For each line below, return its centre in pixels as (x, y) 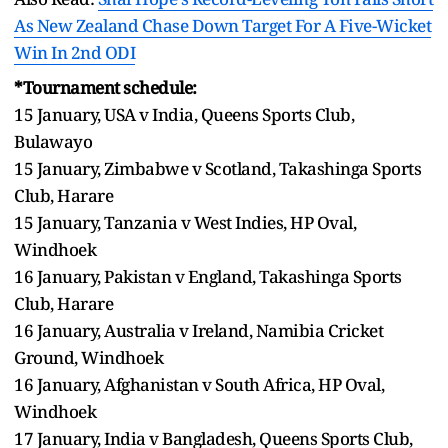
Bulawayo (53, 141)
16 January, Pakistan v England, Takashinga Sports (208, 276)
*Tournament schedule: (105, 87)
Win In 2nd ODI (74, 52)
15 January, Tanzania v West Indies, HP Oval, (185, 222)
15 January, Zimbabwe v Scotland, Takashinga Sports (217, 168)
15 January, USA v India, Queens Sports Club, (184, 114)
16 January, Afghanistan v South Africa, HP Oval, (199, 384)
